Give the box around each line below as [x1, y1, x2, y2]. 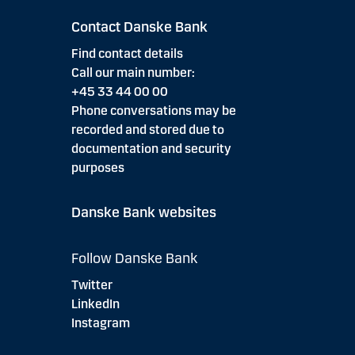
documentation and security [71, 141, 231, 156]
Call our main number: [71, 65, 195, 80]
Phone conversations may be [71, 103, 236, 118]
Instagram [71, 315, 130, 330]
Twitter [71, 277, 113, 292]
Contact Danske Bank [71, 18, 208, 36]
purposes [71, 160, 124, 175]
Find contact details [71, 46, 183, 61]
